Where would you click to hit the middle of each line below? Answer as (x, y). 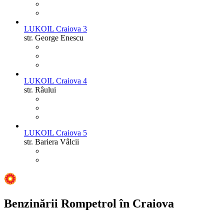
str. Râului (40, 90)
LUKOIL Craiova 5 (55, 133)
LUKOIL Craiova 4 (55, 81)
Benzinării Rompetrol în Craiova (89, 204)
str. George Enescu (54, 38)
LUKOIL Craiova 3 (55, 29)
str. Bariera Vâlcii (51, 142)
